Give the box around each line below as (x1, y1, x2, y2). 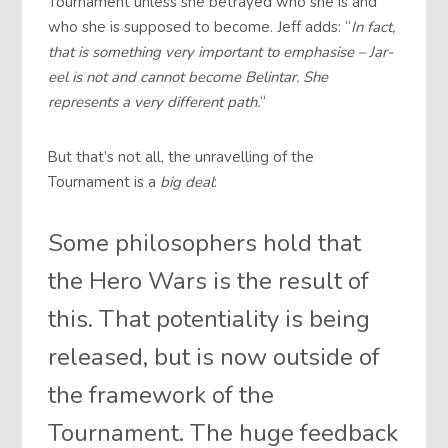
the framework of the (48, 378, 275, 411)
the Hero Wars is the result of (48, 264, 370, 297)
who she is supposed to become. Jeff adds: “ (48, 17, 352, 38)
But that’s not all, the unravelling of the (48, 146, 315, 167)
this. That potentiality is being (48, 302, 371, 335)
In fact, (351, 17, 396, 38)
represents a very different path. (48, 92, 261, 113)
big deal (160, 171, 215, 192)
